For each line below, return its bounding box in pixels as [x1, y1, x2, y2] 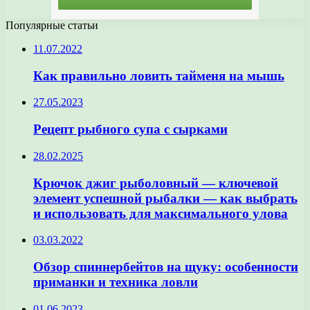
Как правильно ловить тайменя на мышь [33, 68, 284, 83]
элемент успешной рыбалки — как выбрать [33, 190, 298, 206]
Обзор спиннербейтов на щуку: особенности [33, 259, 298, 275]
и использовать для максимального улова [33, 206, 288, 221]
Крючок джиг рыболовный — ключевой [33, 175, 278, 190]
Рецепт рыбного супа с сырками [33, 122, 228, 137]
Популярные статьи [6, 19, 98, 31]
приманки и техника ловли [33, 275, 198, 290]
